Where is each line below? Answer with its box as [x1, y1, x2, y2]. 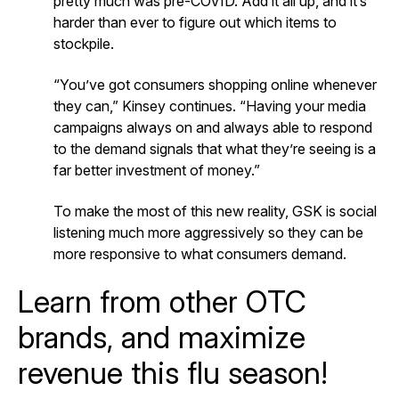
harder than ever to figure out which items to [53, 12, 337, 31]
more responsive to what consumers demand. [53, 244, 346, 263]
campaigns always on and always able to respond [53, 118, 372, 136]
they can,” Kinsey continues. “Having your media [53, 96, 366, 115]
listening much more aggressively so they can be [53, 223, 363, 241]
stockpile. [53, 34, 114, 53]
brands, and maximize [18, 318, 305, 355]
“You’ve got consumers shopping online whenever [53, 75, 377, 94]
